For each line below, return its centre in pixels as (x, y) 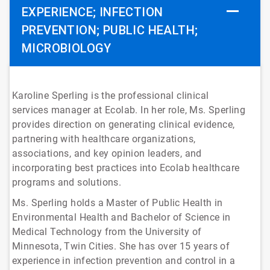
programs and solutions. (67, 182)
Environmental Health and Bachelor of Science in (121, 217)
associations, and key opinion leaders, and (107, 153)
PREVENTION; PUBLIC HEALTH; (110, 30)
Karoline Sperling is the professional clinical (111, 96)
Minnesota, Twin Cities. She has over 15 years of (121, 246)
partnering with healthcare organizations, (104, 139)
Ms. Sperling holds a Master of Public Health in (118, 203)
